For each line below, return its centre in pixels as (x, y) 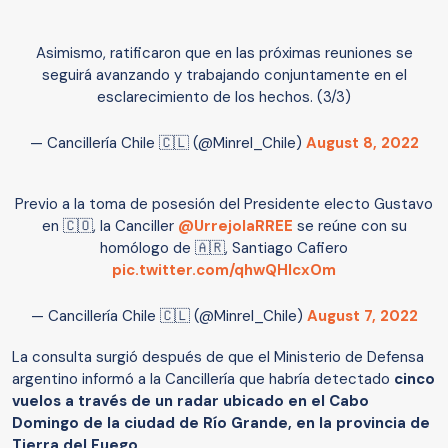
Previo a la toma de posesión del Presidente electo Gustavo (224, 204)
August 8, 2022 (362, 143)
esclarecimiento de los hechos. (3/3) (224, 97)
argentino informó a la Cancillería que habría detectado (203, 379)
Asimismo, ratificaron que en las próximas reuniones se (224, 53)
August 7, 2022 (362, 316)
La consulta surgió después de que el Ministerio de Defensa (218, 357)
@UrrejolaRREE (235, 226)
